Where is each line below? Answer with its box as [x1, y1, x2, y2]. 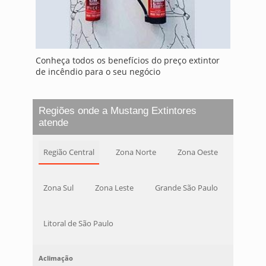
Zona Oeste [177, 147, 218, 158]
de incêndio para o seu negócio [35, 66, 160, 78]
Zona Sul [43, 182, 74, 194]
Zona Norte [115, 147, 156, 158]
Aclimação [38, 254, 73, 263]
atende [38, 117, 68, 129]
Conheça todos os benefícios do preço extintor [35, 55, 220, 66]
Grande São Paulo [154, 182, 218, 194]
